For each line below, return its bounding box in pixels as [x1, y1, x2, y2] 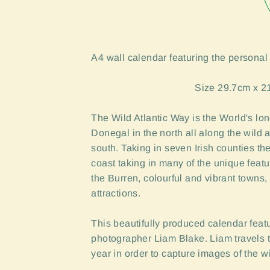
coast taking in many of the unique [91, 158, 248, 169]
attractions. [91, 188, 143, 199]
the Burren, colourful [91, 173, 183, 184]
